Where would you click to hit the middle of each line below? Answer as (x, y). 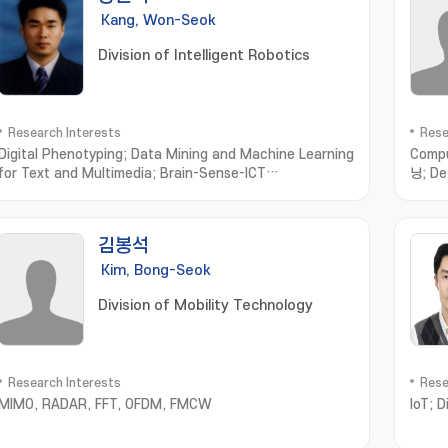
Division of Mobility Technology (205, 305)
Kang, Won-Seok (158, 20)
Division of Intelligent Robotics (204, 55)
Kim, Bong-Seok (156, 270)
